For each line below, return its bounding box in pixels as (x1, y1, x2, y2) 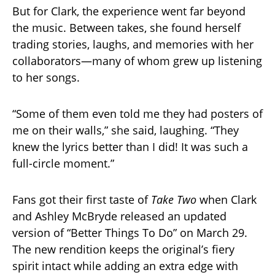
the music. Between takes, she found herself (12, 20, 241, 35)
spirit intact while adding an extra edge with (12, 258, 238, 273)
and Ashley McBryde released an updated (12, 208, 227, 223)
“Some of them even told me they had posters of (12, 106, 263, 121)
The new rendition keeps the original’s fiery (12, 241, 234, 257)
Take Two (151, 192, 196, 207)
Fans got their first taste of (12, 192, 151, 207)
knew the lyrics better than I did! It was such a (12, 139, 248, 154)
